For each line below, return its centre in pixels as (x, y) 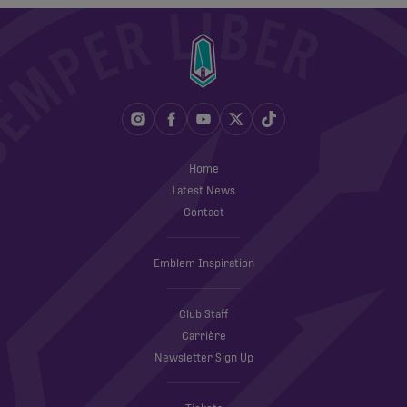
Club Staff (203, 315)
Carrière (203, 337)
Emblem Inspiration (203, 264)
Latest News (203, 191)
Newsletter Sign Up (203, 358)
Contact (203, 213)
